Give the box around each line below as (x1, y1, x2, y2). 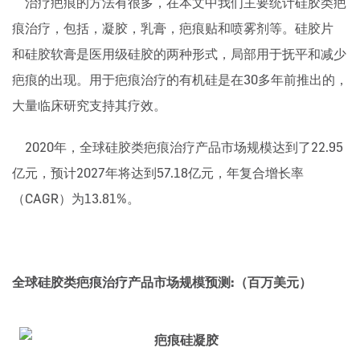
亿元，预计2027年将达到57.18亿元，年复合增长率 (12, 166, 304, 181)
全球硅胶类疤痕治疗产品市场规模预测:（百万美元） (12, 275, 312, 290)
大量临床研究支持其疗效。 (12, 98, 166, 113)
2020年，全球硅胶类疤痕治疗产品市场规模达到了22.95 (12, 140, 343, 155)
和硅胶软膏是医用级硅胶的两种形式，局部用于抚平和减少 (12, 47, 346, 62)
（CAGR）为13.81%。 (12, 191, 140, 207)
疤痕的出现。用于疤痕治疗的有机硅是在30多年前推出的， (12, 72, 348, 88)
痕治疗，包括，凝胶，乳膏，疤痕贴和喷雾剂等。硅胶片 (12, 21, 333, 36)
